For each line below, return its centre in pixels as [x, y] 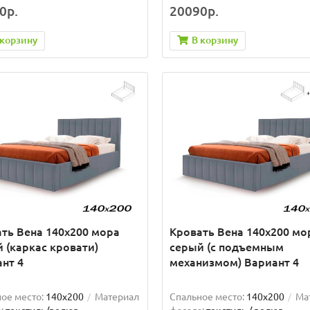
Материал [117, 297]
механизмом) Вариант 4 [234, 262]
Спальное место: [207, 297]
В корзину [215, 40]
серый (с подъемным [226, 247]
